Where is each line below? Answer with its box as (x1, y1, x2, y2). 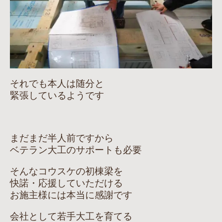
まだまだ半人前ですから (10, 133, 113, 143)
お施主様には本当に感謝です (10, 190, 132, 200)
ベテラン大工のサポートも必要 (10, 145, 142, 155)
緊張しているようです (10, 90, 104, 101)
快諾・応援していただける (10, 178, 123, 188)
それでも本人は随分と (10, 78, 104, 89)
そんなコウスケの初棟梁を (10, 166, 123, 176)
